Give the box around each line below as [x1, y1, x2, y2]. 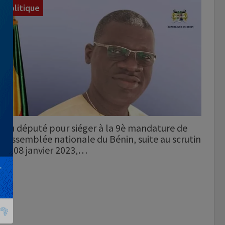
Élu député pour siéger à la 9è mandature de [1, 122, 188, 135]
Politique [5, 2, 40, 14]
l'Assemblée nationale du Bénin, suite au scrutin [1, 133, 201, 146]
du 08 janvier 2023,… [1, 144, 88, 157]
